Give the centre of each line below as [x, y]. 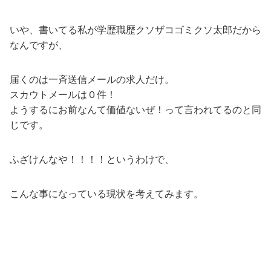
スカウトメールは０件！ [63, 94]
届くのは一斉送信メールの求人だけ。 [92, 79]
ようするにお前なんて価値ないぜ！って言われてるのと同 [135, 109]
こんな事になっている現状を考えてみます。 [106, 194]
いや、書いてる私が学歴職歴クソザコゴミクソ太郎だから [135, 30]
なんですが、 [39, 45]
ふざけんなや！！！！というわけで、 [92, 159]
